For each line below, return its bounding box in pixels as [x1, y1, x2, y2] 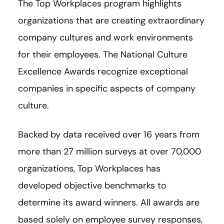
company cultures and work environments [18, 31, 193, 44]
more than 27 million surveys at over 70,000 [18, 145, 201, 158]
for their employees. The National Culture [18, 48, 187, 61]
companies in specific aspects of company [18, 82, 195, 95]
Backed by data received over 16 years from [18, 128, 199, 141]
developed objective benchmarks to [18, 179, 166, 192]
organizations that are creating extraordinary [18, 14, 204, 27]
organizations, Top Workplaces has [18, 162, 160, 175]
